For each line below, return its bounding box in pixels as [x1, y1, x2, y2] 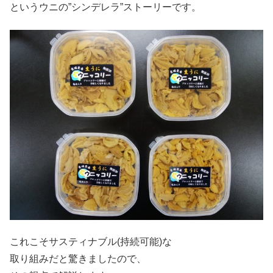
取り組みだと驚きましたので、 [10, 253, 146, 264]
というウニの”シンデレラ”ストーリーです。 [10, 2, 201, 13]
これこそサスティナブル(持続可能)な [10, 236, 172, 247]
